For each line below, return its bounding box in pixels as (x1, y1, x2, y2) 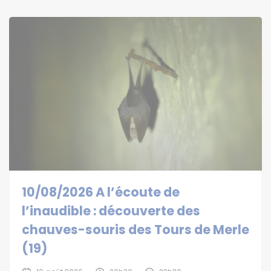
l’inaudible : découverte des (22, 202, 200, 220)
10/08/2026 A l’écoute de (22, 183, 180, 201)
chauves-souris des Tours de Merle (22, 221, 249, 239)
